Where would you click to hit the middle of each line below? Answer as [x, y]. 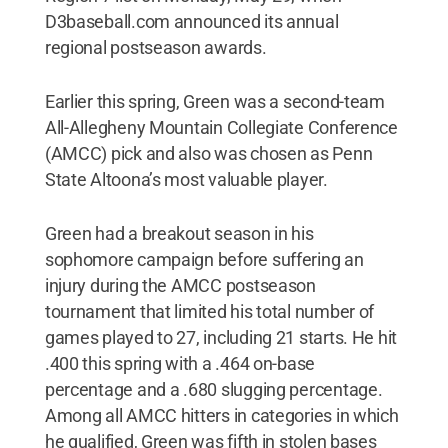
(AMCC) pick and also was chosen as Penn [208, 153]
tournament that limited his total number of [209, 311]
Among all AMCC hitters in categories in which [221, 415]
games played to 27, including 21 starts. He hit [221, 337]
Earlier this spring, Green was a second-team [214, 101]
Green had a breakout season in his [179, 233]
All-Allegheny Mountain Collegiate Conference [221, 127]
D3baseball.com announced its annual [191, 21]
